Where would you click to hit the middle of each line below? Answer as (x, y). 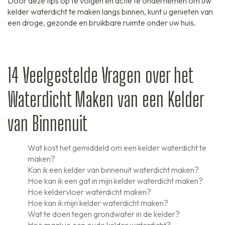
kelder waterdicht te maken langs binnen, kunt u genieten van (110, 12)
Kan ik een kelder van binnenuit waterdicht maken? (113, 170)
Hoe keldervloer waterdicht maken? (89, 192)
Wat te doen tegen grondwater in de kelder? (104, 214)
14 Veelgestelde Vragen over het (100, 76)
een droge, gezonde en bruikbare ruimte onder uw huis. (102, 23)
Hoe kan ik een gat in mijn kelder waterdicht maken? (115, 181)
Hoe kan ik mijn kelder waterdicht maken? (98, 203)
